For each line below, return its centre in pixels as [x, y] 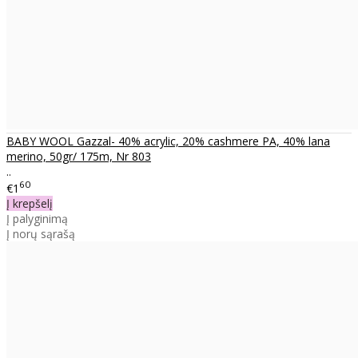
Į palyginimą [37, 219]
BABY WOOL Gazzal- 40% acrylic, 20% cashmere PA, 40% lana [168, 141]
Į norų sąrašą [41, 234]
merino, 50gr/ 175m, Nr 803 [79, 156]
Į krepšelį [30, 204]
